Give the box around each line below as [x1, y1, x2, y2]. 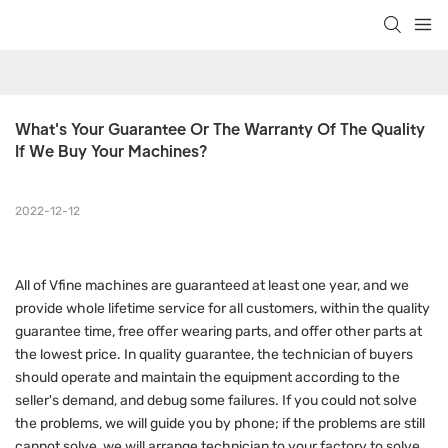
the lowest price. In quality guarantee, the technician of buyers [15, 346, 413, 364]
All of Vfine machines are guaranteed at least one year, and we [15, 277, 409, 295]
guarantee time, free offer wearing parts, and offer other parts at [15, 323, 422, 341]
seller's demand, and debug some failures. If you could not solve [15, 392, 417, 410]
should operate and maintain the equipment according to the [15, 369, 400, 387]
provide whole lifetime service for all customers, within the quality [15, 300, 430, 318]
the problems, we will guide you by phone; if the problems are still [15, 415, 425, 433]
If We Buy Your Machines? [15, 141, 207, 161]
